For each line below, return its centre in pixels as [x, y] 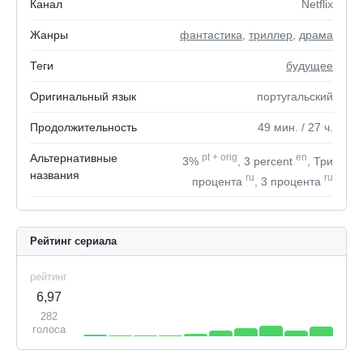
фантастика [211, 35]
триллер [271, 35]
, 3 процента [289, 181]
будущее [310, 66]
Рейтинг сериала [73, 241]
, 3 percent [267, 161]
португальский [295, 96]
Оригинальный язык [83, 96]
